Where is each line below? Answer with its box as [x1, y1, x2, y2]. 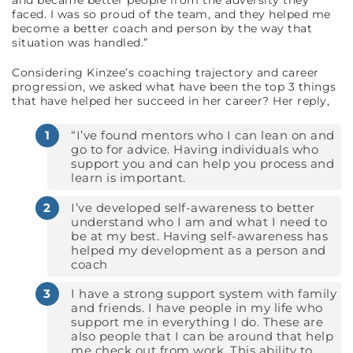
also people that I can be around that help [71, 329, 333, 344]
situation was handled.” [12, 35, 148, 50]
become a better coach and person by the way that [12, 21, 312, 36]
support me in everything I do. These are [71, 314, 323, 330]
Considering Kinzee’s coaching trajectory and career [12, 65, 319, 80]
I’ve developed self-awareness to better [71, 199, 315, 215]
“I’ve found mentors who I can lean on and [71, 128, 335, 143]
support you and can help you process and [71, 156, 334, 172]
